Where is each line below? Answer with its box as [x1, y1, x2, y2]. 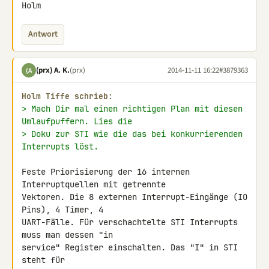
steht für [22, 255, 70, 265]
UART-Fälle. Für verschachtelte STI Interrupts [22, 217, 238, 228]
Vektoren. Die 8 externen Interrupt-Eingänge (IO [22, 192, 247, 202]
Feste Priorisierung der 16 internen [22, 166, 190, 177]
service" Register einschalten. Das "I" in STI [22, 242, 238, 253]
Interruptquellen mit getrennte [22, 179, 171, 190]
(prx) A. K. [36, 64, 70, 76]
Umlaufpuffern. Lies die [22, 116, 132, 127]
